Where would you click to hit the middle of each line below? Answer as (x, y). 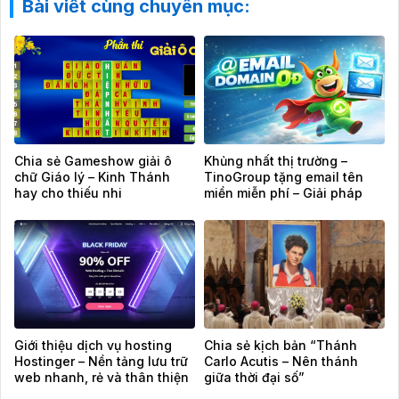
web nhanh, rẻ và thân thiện (102, 377)
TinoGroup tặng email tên (284, 176)
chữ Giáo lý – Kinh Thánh (92, 176)
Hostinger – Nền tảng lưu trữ (101, 361)
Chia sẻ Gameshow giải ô (93, 160)
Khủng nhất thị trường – (276, 160)
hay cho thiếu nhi (68, 192)
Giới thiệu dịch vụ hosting (93, 345)
